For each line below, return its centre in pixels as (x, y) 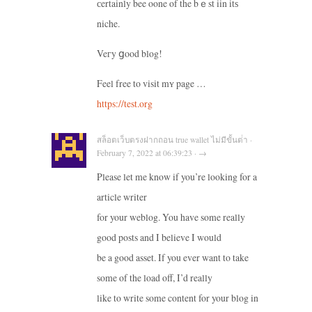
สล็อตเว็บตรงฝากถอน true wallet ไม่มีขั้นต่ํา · (174, 140)
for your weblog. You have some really (171, 217)
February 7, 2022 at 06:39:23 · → (152, 153)
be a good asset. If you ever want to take (173, 258)
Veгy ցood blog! (130, 53)
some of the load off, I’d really (155, 278)
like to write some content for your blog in (178, 298)
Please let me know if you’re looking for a (177, 177)
